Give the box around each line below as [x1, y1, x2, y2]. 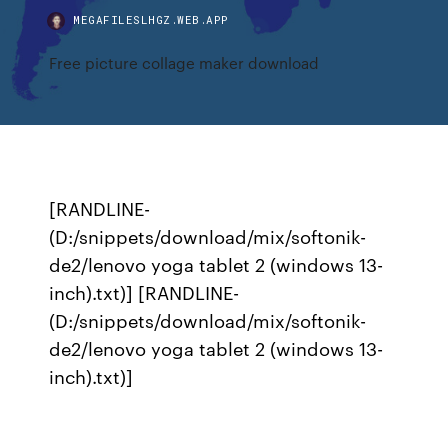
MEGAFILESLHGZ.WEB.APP [73, 12, 229, 27]
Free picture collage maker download [49, 52, 320, 73]
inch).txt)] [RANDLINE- [49, 279, 240, 305]
